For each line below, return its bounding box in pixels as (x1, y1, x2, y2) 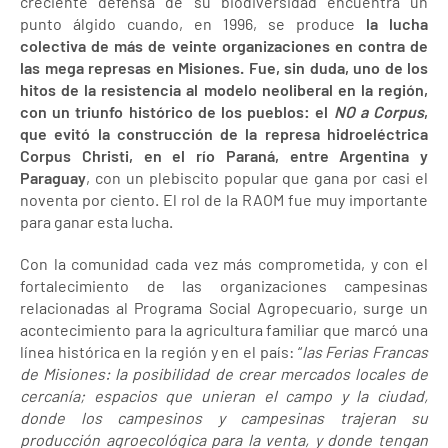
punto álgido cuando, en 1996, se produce (20, 14, 366, 33)
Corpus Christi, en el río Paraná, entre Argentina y (20, 146, 428, 165)
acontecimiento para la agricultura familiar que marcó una (20, 320, 428, 339)
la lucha (366, 14, 428, 33)
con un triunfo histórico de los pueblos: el (20, 102, 334, 121)
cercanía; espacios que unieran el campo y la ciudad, (20, 386, 428, 405)
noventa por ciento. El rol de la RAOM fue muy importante (20, 190, 428, 209)
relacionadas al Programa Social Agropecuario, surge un (20, 298, 428, 317)
